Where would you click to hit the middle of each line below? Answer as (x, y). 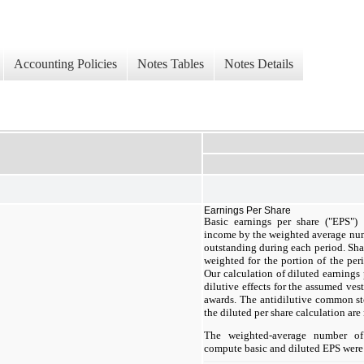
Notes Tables (171, 64)
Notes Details (259, 64)
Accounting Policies (65, 64)
